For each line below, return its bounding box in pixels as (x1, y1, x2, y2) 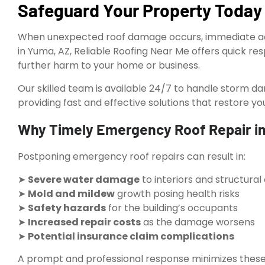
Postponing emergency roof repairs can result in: (18, 150, 245, 164)
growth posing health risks (115, 186, 240, 201)
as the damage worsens (141, 215, 255, 229)
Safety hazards (28, 201, 106, 215)
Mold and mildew (28, 186, 115, 201)
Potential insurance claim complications (28, 229, 234, 243)
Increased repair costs (28, 215, 141, 229)
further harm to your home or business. (18, 59, 200, 73)
